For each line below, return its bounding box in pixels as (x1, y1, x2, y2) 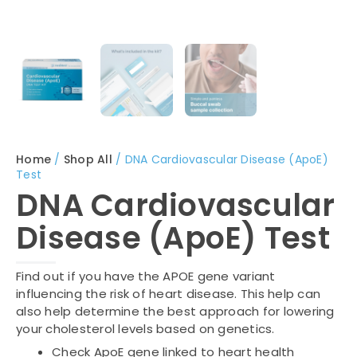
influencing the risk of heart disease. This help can (16, 284, 320, 302)
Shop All (63, 151, 112, 167)
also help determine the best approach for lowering (16, 302, 335, 320)
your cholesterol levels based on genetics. (16, 320, 275, 337)
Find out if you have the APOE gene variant (16, 267, 276, 284)
